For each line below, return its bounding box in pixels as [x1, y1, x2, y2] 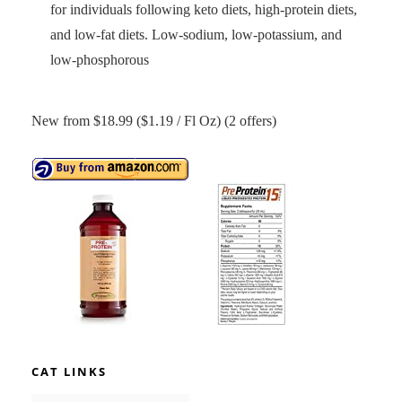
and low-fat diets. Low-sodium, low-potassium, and [50, 27, 342, 42]
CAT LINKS [31, 363, 107, 380]
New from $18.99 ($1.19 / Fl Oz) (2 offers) [31, 113, 276, 128]
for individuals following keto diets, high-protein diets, [50, 2, 357, 17]
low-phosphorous [50, 52, 149, 67]
